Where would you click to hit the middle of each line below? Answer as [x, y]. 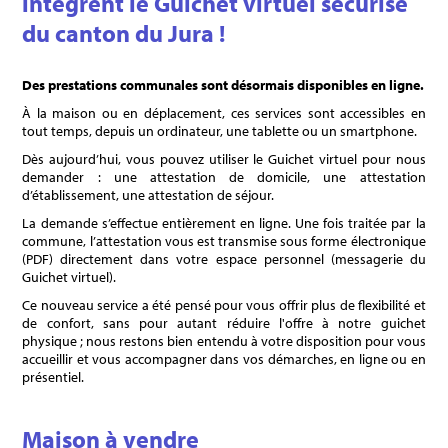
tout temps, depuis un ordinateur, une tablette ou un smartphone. [220, 131]
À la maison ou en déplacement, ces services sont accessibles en [224, 113]
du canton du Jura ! [124, 33]
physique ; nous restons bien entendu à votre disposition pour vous [224, 341]
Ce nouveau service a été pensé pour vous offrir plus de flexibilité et [224, 305]
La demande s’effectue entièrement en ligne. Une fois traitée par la [224, 223]
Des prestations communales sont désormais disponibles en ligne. [223, 85]
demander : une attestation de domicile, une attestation [224, 177]
